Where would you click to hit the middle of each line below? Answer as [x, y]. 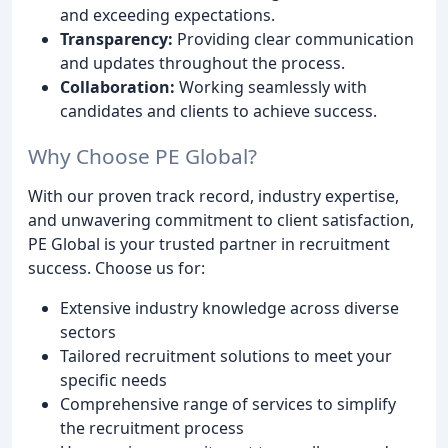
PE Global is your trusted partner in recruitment [209, 243]
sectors [88, 331]
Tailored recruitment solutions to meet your [226, 355]
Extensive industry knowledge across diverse [229, 307]
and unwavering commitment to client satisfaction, [221, 219]
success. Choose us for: [116, 267]
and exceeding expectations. [167, 15]
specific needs [113, 379]
